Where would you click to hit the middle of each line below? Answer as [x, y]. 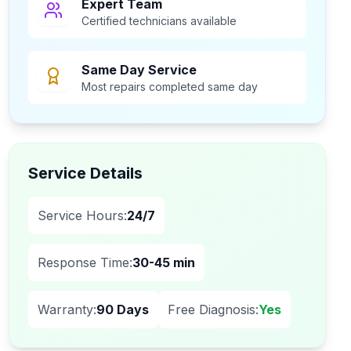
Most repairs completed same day [169, 87]
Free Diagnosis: [213, 309]
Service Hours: [82, 215]
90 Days [122, 309]
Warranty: [67, 309]
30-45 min [163, 262]
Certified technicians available [159, 21]
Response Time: [85, 262]
